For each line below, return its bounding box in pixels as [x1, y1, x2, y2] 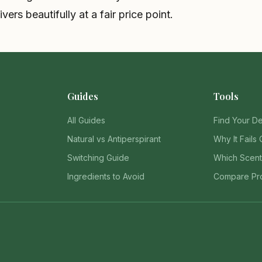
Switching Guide [67, 153, 130, 163]
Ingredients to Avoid [67, 171, 145, 181]
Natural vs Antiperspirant [67, 134, 161, 144]
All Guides [67, 115, 106, 125]
